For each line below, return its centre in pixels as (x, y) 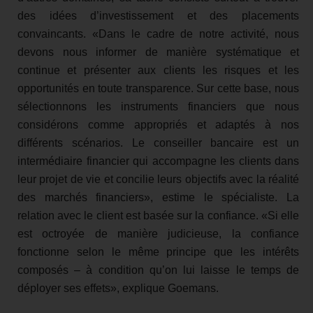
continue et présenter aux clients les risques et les (158, 70)
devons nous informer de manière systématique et (158, 52)
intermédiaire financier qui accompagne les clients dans (158, 161)
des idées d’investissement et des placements (158, 15)
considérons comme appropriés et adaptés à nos (158, 124)
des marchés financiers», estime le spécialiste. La (158, 197)
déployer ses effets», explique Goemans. (118, 288)
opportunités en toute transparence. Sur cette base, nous (158, 88)
